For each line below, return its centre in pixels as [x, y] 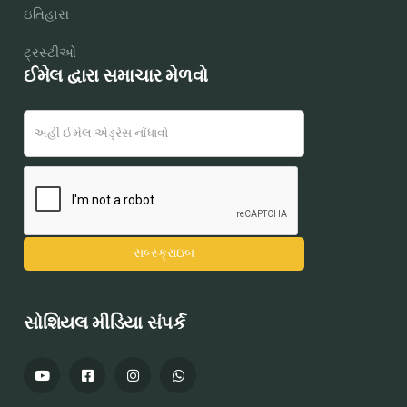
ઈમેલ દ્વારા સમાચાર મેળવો [116, 77]
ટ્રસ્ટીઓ [50, 54]
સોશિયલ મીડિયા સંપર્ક [104, 324]
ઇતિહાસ [47, 15]
